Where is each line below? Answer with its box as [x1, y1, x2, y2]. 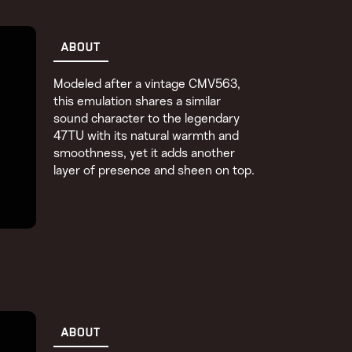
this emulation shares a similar [53, 94, 222, 108]
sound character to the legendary [53, 112, 240, 125]
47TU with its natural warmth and [53, 129, 240, 142]
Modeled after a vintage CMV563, [53, 77, 241, 90]
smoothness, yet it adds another [53, 146, 236, 159]
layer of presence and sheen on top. [53, 163, 255, 177]
